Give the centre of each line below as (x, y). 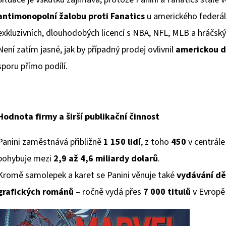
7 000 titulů (167, 192)
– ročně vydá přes (108, 192)
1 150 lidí (122, 142)
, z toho (156, 142)
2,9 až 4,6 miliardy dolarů (106, 159)
